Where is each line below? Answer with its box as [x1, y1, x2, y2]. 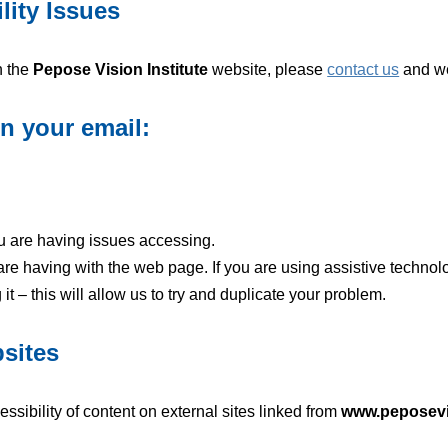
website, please [208, 61, 328, 78]
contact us [327, 61, 400, 78]
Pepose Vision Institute [33, 61, 209, 78]
